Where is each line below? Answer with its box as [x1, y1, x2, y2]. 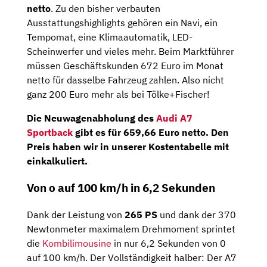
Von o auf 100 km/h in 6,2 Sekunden [27, 181, 215, 195]
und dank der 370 [160, 208, 236, 221]
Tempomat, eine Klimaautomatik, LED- [27, 31, 193, 44]
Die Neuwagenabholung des [27, 112, 156, 125]
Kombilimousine [42, 237, 111, 249]
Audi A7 [156, 112, 193, 125]
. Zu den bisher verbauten [51, 2, 160, 15]
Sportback [27, 126, 73, 139]
